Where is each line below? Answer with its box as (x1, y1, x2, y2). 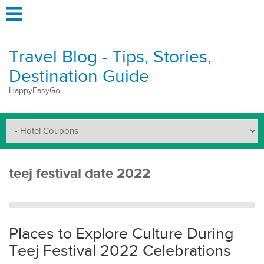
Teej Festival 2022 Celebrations (9, 242, 231, 260)
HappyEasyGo (9, 86, 60, 95)
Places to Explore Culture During (9, 225, 234, 243)
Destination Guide (9, 66, 149, 87)
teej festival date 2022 (9, 165, 150, 182)
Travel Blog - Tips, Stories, (9, 47, 212, 68)
